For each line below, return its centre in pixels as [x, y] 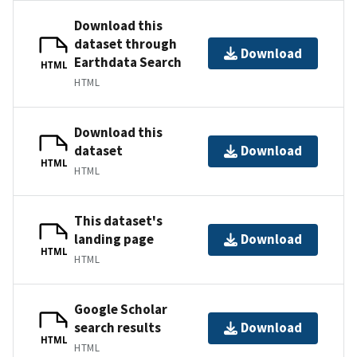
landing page [114, 239]
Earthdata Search [128, 62]
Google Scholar [121, 309]
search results [118, 327]
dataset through [126, 43]
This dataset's [118, 220]
